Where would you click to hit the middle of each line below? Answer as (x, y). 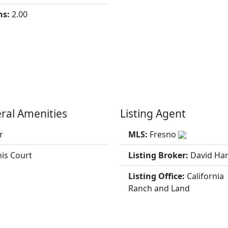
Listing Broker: (159, 155)
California (205, 176)
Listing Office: (157, 176)
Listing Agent (153, 113)
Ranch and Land (159, 188)
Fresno (164, 134)
